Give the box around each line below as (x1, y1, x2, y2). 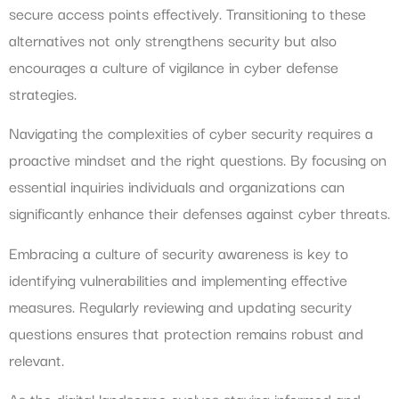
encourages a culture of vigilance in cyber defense (9, 53, 338, 78)
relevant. (9, 346, 64, 371)
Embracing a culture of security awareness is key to (9, 240, 348, 265)
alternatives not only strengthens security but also (9, 27, 337, 52)
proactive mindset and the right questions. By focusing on (9, 147, 387, 172)
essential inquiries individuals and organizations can (9, 174, 345, 199)
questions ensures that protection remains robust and (9, 320, 363, 345)
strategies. (9, 80, 77, 105)
